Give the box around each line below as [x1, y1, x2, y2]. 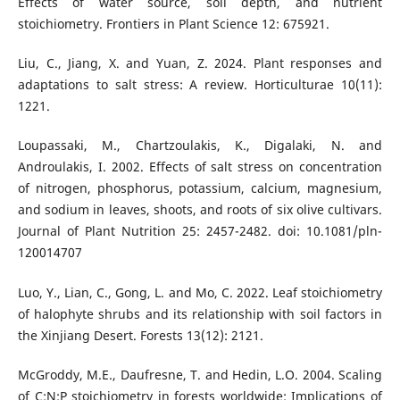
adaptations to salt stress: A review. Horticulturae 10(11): [17, 76, 383, 94]
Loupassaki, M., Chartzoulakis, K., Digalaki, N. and [17, 137, 383, 154]
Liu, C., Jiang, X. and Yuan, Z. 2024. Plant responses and [17, 54, 383, 72]
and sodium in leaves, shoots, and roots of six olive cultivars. [17, 201, 383, 219]
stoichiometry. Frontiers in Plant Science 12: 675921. [17, 15, 329, 33]
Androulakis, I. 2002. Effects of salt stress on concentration [17, 158, 383, 176]
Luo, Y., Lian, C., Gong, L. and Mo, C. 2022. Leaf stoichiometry [17, 283, 383, 301]
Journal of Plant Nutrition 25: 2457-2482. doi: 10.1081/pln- [17, 222, 383, 240]
